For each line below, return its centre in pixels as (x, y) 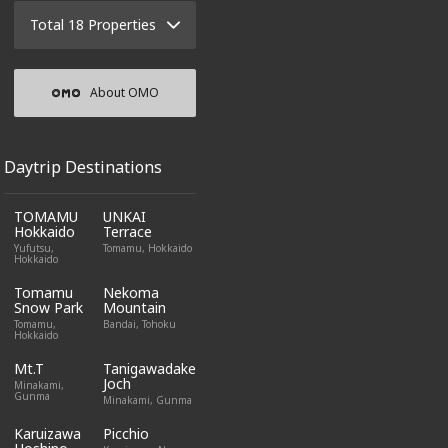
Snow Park (48, 307)
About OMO (124, 92)
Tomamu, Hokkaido (147, 248)
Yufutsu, (34, 248)
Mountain (134, 307)
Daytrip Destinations (83, 167)
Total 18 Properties (92, 24)
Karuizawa (47, 433)
